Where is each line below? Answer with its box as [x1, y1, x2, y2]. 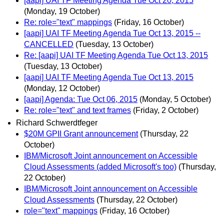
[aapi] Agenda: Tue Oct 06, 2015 [24, 94, 137, 103]
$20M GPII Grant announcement [24, 129, 138, 138]
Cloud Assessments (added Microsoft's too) [24, 162, 176, 171]
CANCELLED [24, 39, 73, 48]
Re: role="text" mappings [24, 17, 112, 26]
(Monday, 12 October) [24, 83, 100, 92]
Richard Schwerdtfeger [16, 118, 97, 127]
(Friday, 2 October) [133, 105, 198, 114]
